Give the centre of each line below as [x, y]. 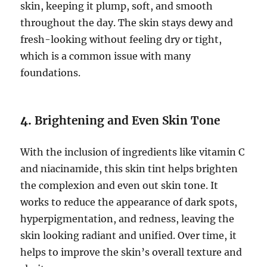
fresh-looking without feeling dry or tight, [121, 39]
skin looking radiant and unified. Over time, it [129, 235]
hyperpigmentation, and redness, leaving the [128, 219]
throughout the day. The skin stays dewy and [127, 23]
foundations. [51, 73]
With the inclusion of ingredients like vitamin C [133, 152]
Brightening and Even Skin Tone [128, 120]
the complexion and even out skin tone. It [119, 185]
